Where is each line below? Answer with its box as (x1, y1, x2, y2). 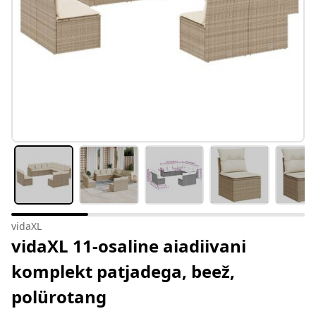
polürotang (11, 285, 107, 309)
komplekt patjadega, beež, (11, 260, 235, 284)
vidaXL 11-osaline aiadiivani (11, 234, 246, 258)
